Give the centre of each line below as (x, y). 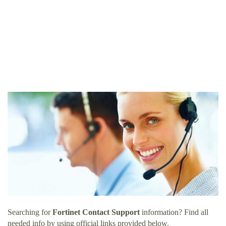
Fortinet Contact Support (96, 212)
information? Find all (174, 212)
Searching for (30, 212)
